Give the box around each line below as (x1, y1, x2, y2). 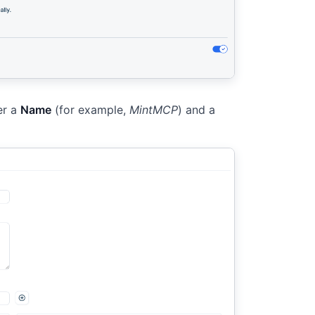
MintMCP (129, 103, 178, 117)
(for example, (51, 103, 129, 117)
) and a (178, 103, 215, 117)
